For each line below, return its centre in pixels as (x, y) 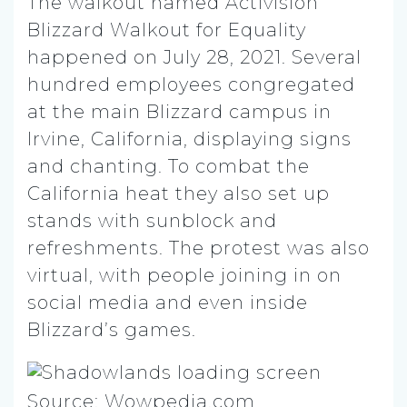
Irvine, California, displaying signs (189, 139)
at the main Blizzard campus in (179, 111)
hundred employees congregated (191, 84)
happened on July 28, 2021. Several (194, 57)
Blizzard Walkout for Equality (167, 30)
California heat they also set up (179, 193)
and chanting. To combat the (169, 166)
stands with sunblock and (152, 220)
